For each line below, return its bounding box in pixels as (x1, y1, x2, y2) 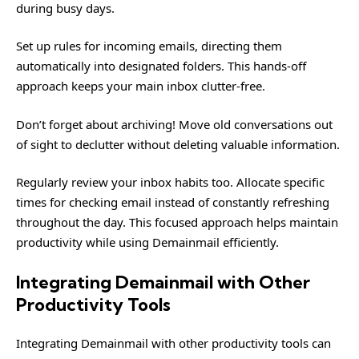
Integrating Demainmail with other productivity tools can (16, 335, 331, 351)
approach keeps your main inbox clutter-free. (16, 78, 265, 94)
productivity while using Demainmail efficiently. (16, 234, 279, 250)
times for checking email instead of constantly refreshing (16, 194, 329, 210)
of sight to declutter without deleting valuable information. (16, 135, 340, 152)
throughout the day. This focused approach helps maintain (16, 214, 338, 230)
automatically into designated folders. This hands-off (16, 58, 306, 74)
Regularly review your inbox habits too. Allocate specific (16, 174, 325, 190)
